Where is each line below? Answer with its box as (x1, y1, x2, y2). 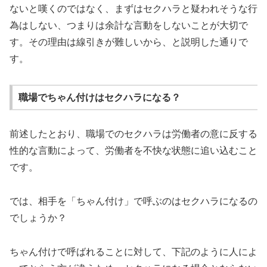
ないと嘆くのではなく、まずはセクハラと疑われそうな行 (10, 4, 257, 14)
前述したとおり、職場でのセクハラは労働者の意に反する (10, 129, 257, 139)
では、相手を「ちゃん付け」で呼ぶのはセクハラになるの (10, 196, 257, 207)
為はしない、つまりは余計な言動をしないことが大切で (10, 20, 248, 31)
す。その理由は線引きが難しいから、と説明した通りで (10, 37, 248, 48)
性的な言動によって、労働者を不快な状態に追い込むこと (10, 145, 257, 156)
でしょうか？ (10, 213, 67, 223)
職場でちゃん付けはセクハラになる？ (18, 92, 181, 103)
